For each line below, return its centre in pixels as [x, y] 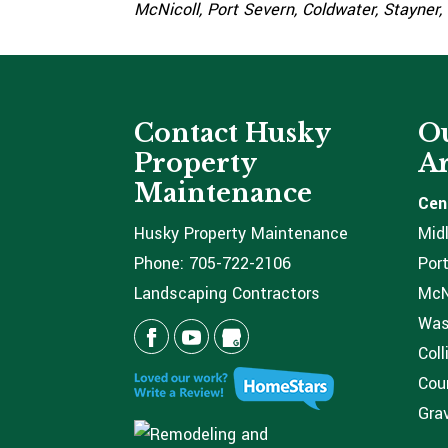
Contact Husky [232, 134]
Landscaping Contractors [227, 294]
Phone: [162, 264]
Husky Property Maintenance [241, 234]
